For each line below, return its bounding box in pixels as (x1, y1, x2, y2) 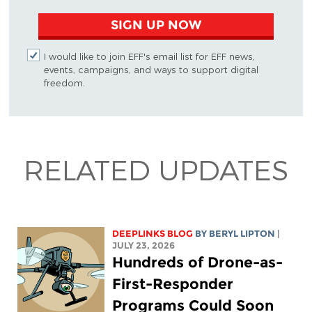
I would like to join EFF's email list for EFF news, (43, 51, 255, 62)
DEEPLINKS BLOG (112, 228, 194, 239)
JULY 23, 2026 (112, 240, 175, 251)
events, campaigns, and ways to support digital (43, 64, 258, 75)
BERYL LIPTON (209, 228, 276, 239)
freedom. (43, 77, 85, 88)
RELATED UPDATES (24, 153, 288, 187)
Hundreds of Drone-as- (112, 253, 283, 271)
